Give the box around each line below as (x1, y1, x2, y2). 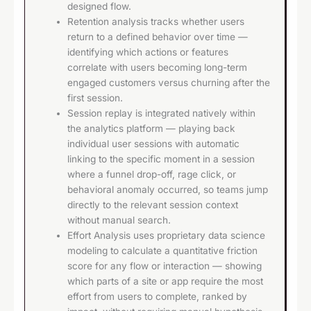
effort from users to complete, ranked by (67, 291, 248, 303)
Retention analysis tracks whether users (67, 16, 245, 28)
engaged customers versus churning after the (67, 77, 271, 89)
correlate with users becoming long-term (67, 62, 248, 74)
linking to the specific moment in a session (67, 153, 255, 165)
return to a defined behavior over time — (67, 31, 249, 43)
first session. (67, 92, 124, 104)
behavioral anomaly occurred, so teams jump (67, 184, 269, 196)
